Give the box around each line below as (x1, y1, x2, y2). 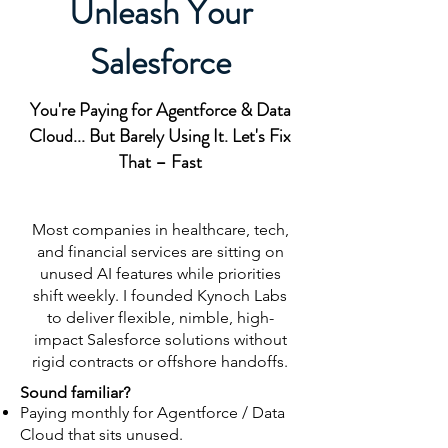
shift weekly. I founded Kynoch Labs (33, 286, 287, 305)
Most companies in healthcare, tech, (31, 220, 289, 239)
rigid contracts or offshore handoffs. (32, 352, 288, 371)
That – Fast (118, 149, 202, 175)
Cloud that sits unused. (20, 425, 183, 444)
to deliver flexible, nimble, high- (46, 308, 274, 327)
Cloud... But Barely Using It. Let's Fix (29, 123, 291, 149)
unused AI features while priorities (39, 264, 281, 283)
